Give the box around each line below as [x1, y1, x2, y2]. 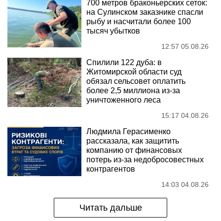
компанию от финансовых [86, 146, 182, 154]
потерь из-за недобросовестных [86, 155, 204, 164]
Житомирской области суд [86, 67, 182, 76]
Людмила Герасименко [86, 127, 171, 136]
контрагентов [86, 164, 135, 173]
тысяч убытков [86, 26, 140, 35]
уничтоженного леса [86, 95, 161, 104]
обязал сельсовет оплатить [86, 76, 185, 85]
